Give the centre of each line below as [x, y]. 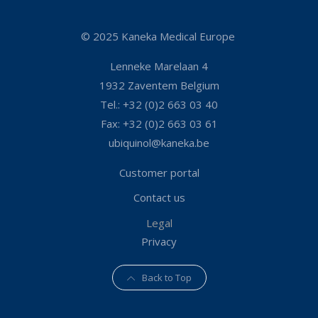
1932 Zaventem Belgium [159, 85]
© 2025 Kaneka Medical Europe [159, 36]
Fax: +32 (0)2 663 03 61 [159, 123]
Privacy [159, 241]
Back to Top [166, 277]
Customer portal [159, 172]
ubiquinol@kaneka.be [159, 142]
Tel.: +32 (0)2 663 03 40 [159, 104]
